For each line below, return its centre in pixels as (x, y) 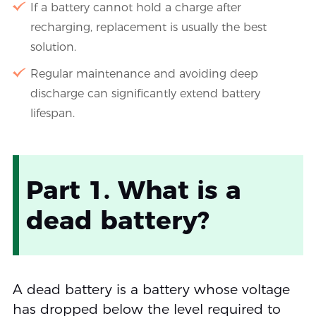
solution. (53, 47)
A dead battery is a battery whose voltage (151, 290)
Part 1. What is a (133, 190)
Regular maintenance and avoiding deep (144, 74)
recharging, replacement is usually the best (148, 28)
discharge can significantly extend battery (145, 94)
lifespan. (52, 114)
